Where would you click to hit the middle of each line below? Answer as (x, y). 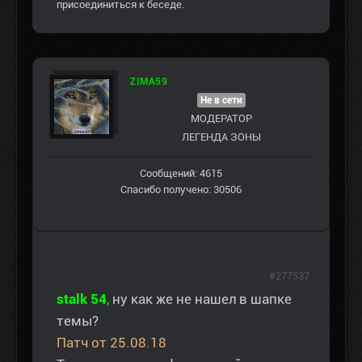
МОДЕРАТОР (221, 118)
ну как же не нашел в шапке (202, 299)
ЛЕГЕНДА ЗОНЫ (221, 137)
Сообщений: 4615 (181, 173)
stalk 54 (82, 299)
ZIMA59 (149, 81)
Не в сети (221, 100)
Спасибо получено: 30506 (181, 189)
